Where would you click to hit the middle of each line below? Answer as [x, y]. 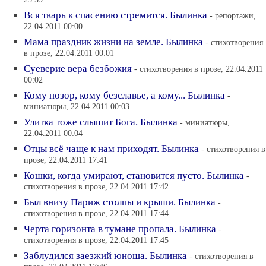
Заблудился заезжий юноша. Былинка [105, 256]
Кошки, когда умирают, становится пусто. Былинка [134, 175]
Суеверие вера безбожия [78, 69]
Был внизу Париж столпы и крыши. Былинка [120, 202]
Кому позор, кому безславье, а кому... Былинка [124, 95]
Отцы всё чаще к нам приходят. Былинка [111, 149]
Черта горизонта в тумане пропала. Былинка [120, 229]
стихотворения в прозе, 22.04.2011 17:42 [96, 187]
